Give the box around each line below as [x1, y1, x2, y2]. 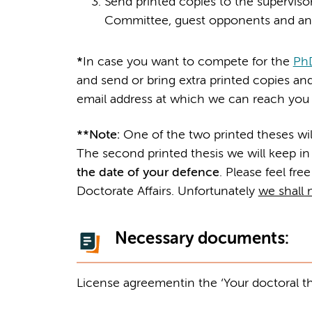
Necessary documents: [114, 231, 289, 247]
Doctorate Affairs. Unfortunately [76, 185, 258, 198]
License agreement [76, 277, 185, 290]
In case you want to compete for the [82, 55, 293, 68]
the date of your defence [76, 166, 219, 179]
